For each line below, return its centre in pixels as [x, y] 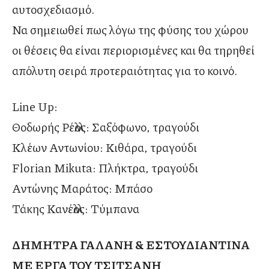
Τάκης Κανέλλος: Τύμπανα [76, 209]
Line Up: [35, 107]
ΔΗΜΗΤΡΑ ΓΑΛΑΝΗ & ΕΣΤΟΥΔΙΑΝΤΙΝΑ [131, 245]
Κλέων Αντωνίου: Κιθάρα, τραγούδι [104, 147]
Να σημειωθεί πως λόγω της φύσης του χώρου [130, 30]
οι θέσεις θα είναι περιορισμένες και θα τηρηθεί [133, 50]
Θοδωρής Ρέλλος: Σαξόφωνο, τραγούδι [106, 127]
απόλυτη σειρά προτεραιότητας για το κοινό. [125, 71]
